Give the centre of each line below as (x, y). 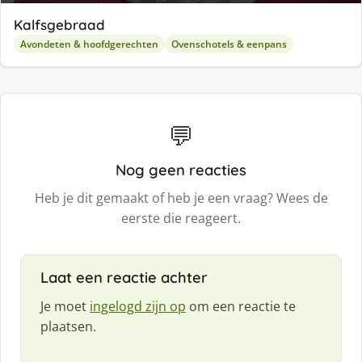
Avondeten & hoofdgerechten (89, 44)
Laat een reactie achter (124, 277)
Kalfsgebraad (59, 24)
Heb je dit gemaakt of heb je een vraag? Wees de (181, 198)
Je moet (65, 306)
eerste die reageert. (181, 218)
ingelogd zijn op (138, 306)
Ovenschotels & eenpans (229, 44)
